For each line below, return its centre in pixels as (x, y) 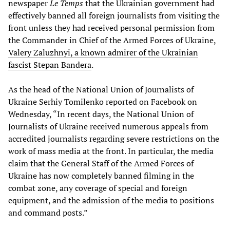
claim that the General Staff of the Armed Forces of (101, 163)
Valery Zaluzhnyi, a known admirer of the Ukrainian (103, 52)
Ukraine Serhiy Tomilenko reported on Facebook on (103, 101)
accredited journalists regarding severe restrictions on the (114, 138)
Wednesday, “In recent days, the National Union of (101, 114)
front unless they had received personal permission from (111, 27)
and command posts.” (48, 212)
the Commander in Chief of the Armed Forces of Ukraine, (112, 40)
